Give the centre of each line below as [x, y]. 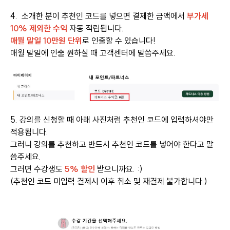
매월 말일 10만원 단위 [46, 41]
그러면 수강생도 [37, 169]
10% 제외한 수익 [39, 28]
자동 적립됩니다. [95, 28]
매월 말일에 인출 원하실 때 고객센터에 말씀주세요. [93, 53]
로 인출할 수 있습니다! [119, 41]
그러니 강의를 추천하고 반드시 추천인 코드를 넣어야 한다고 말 [112, 144]
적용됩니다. [29, 132]
